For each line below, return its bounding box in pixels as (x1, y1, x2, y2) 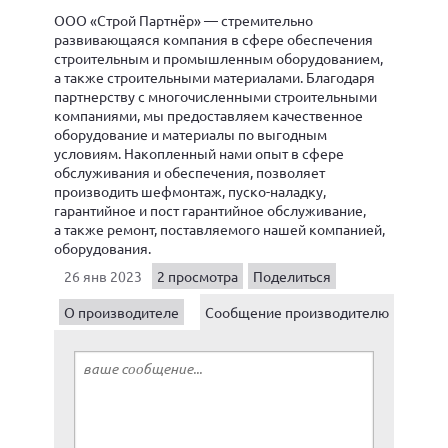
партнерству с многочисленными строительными (54, 86, 377, 105)
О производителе (64, 302, 179, 321)
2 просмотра (157, 266, 238, 285)
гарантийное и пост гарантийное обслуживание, (54, 200, 366, 219)
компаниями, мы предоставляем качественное (54, 105, 363, 124)
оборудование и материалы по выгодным (54, 124, 327, 143)
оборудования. (54, 238, 151, 257)
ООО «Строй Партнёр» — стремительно (54, 10, 313, 29)
